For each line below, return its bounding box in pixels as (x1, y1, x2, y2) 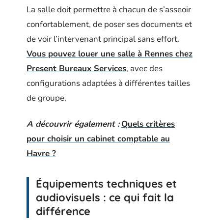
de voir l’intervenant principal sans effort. (27, 33, 179, 45)
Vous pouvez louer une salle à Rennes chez (27, 48, 192, 59)
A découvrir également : (27, 118, 119, 130)
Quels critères (121, 118, 175, 130)
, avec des (126, 63, 163, 74)
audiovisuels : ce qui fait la (36, 190, 174, 204)
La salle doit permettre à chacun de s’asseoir (27, 4, 191, 15)
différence (36, 204, 90, 218)
